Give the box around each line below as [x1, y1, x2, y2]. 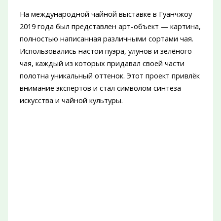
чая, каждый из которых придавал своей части [19, 58, 184, 68]
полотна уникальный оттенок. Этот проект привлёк [19, 70, 200, 80]
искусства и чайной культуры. [19, 95, 123, 105]
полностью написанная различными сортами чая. [19, 33, 193, 43]
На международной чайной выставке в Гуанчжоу [19, 8, 192, 19]
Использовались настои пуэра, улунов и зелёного [19, 45, 192, 56]
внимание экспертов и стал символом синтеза [19, 82, 181, 93]
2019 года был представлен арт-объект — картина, [19, 21, 201, 31]
